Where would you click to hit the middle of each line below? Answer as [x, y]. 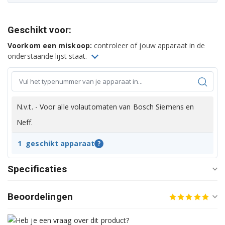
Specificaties [37, 169]
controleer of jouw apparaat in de [149, 46]
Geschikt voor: [40, 30]
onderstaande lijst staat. [48, 56]
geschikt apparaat [60, 144]
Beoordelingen [40, 197]
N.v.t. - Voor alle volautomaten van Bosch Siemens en [105, 107]
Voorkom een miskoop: [50, 46]
